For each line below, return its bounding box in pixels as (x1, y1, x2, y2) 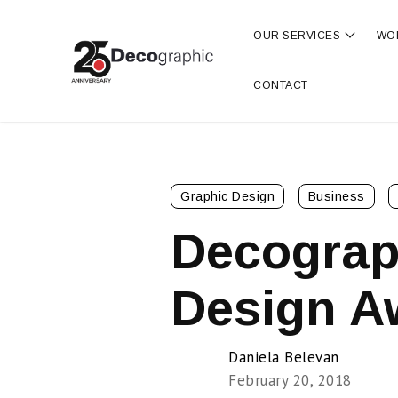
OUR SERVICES (253, 29, 341, 42)
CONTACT (253, 79, 308, 92)
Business (307, 189, 365, 203)
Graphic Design (180, 189, 275, 203)
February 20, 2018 (228, 370, 352, 390)
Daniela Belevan (228, 347, 339, 367)
